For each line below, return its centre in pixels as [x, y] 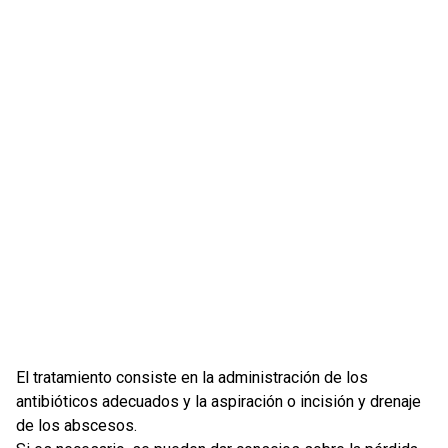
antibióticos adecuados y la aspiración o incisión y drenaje [218, 401]
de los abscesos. [76, 425]
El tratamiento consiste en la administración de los [192, 377]
